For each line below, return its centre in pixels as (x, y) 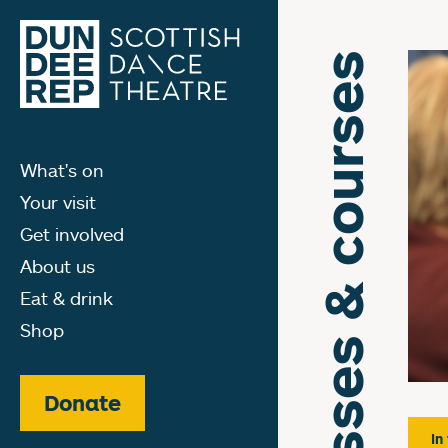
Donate (82, 402)
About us (57, 265)
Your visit (58, 201)
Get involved (72, 233)
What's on (62, 169)
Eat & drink (66, 297)
